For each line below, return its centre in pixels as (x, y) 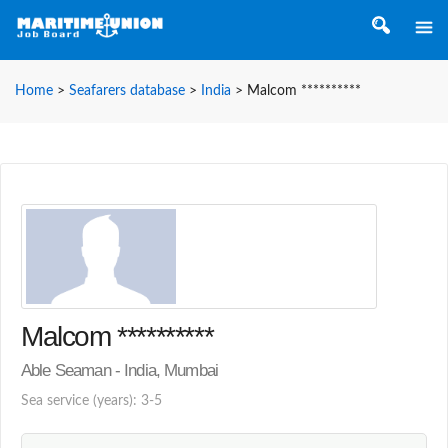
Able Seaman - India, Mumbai (120, 370)
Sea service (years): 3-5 (91, 400)
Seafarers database (127, 91)
